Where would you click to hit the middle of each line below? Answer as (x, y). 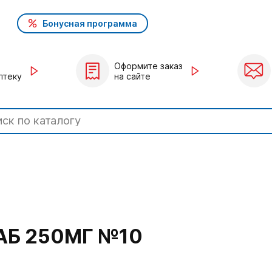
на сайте (132, 76)
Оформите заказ (148, 66)
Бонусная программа (90, 23)
